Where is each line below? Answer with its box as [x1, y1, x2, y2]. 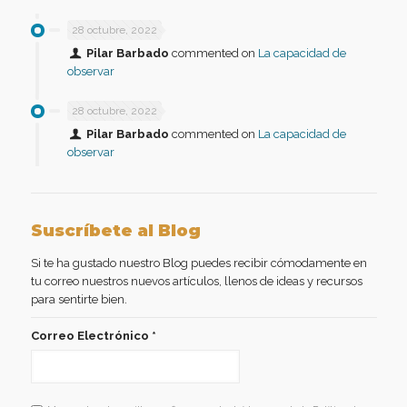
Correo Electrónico [30, 328, 152, 342]
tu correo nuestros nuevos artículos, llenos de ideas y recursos [30, 273, 362, 288]
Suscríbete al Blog [30, 220, 201, 241]
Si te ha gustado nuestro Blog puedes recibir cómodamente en [30, 255, 367, 270]
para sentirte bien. [30, 292, 127, 306]
